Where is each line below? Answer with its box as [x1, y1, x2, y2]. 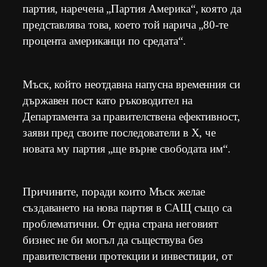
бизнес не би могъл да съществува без [23, 234, 204, 247]
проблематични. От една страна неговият [23, 218, 219, 231]
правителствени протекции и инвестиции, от [23, 250, 232, 263]
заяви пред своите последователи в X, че [23, 126, 216, 139]
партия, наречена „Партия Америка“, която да [23, 2, 241, 15]
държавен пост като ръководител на [23, 94, 193, 107]
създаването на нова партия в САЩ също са [23, 201, 232, 215]
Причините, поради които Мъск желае [23, 185, 205, 198]
